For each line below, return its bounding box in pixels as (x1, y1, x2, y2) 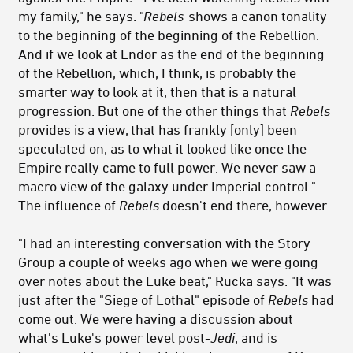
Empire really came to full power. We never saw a (18, 159, 316, 176)
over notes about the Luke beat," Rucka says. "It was (18, 273, 332, 289)
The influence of (18, 197, 119, 214)
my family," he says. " (18, 8, 144, 24)
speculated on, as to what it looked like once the (18, 140, 307, 157)
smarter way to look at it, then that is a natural (18, 84, 296, 100)
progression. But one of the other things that (18, 102, 290, 119)
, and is (235, 329, 277, 346)
